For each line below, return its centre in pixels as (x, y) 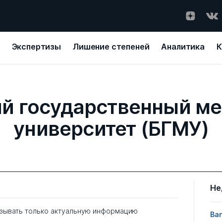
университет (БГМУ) (111, 129)
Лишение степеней (111, 47)
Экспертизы (36, 47)
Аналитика (183, 47)
